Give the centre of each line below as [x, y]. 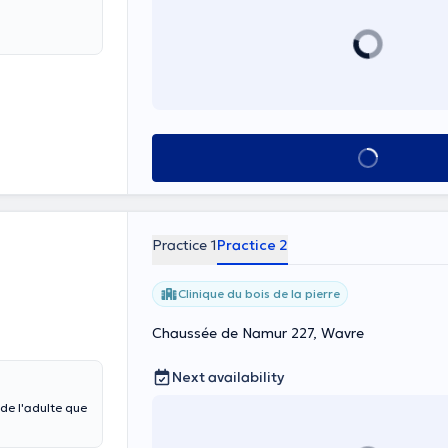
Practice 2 [252, 245]
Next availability [228, 377]
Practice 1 [184, 245]
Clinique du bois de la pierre [259, 293]
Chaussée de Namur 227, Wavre [258, 333]
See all [367, 158]
